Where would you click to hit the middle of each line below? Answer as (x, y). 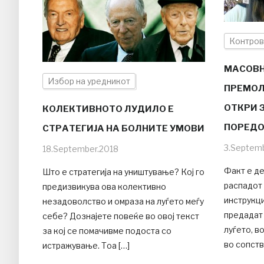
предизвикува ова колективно (104, 187)
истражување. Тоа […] (86, 246)
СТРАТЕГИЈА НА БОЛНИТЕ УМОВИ (123, 129)
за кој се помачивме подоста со (107, 231)
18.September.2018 (80, 149)
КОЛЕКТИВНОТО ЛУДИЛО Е (108, 109)
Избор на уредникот (89, 81)
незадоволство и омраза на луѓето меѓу (123, 202)
